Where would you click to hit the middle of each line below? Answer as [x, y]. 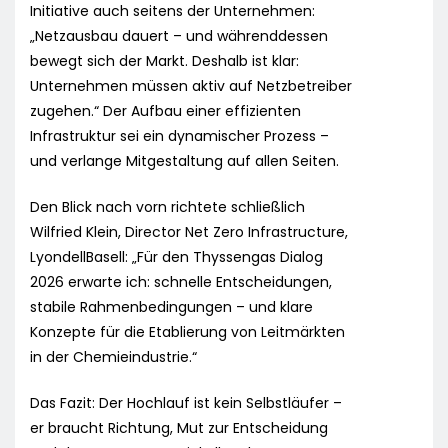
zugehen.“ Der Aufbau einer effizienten [165, 111]
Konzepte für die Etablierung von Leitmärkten [187, 332]
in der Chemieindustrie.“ [113, 357]
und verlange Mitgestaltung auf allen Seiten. [184, 161]
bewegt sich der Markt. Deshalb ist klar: [164, 61]
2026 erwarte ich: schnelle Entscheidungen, [181, 282]
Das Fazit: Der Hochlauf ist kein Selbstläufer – [186, 403]
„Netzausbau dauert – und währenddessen [179, 36]
